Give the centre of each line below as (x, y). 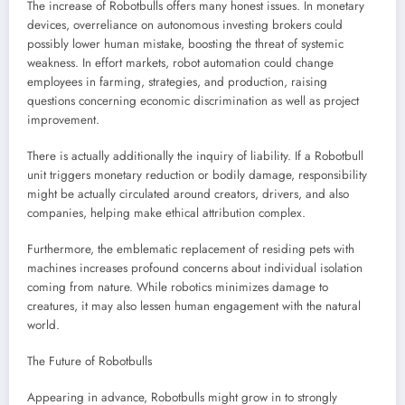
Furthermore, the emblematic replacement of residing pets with (191, 250)
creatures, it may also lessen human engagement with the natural (194, 306)
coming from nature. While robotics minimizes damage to (178, 287)
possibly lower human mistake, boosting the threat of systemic (185, 43)
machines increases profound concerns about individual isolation (195, 268)
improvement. (63, 119)
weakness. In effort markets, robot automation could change (180, 62)
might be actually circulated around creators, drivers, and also (188, 193)
